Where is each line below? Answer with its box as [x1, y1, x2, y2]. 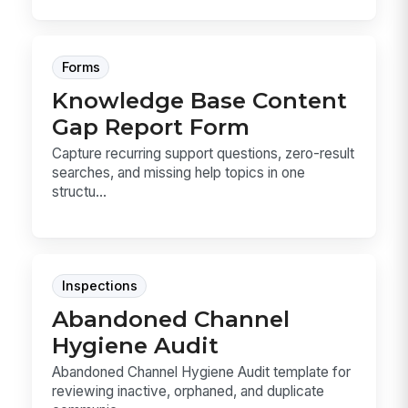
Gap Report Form [52, 113, 250, 141]
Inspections [61, 277, 138, 294]
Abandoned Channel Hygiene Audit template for [52, 362, 352, 381]
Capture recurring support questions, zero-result [52, 145, 355, 163]
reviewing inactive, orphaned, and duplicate [52, 382, 325, 400]
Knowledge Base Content [52, 87, 348, 115]
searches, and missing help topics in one [52, 164, 306, 182]
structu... [52, 183, 107, 201]
